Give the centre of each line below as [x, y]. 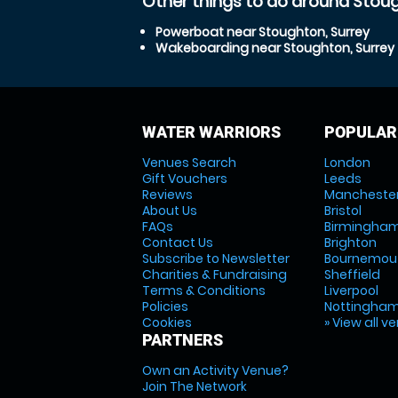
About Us [170, 211]
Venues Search [189, 163]
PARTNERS [183, 340]
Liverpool [351, 291]
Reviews [167, 195]
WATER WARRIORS [211, 132]
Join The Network [195, 386]
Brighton [350, 243]
